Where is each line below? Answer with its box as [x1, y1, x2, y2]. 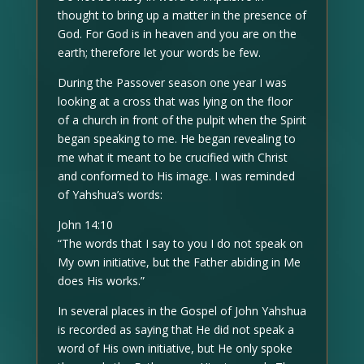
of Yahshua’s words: [57, 187, 162, 202]
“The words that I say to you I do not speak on [57, 236, 303, 251]
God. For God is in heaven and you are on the [57, 26, 297, 41]
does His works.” [57, 273, 145, 288]
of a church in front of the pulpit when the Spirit [57, 112, 306, 128]
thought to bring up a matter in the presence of [57, 7, 306, 23]
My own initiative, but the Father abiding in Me [57, 254, 301, 270]
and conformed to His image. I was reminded [57, 168, 295, 184]
